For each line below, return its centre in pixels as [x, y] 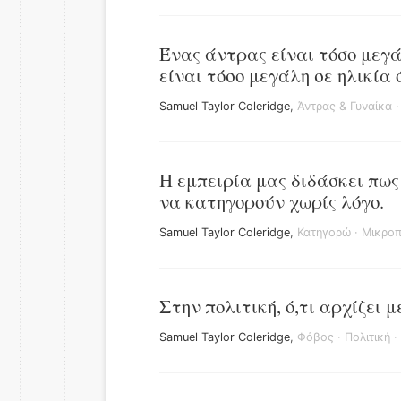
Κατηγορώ [324, 232]
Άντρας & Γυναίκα [345, 106]
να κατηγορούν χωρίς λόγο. [272, 201]
